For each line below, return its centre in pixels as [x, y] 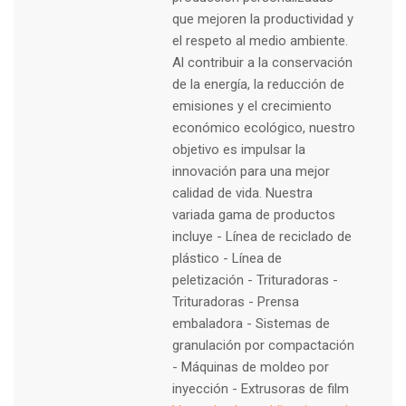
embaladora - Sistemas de [251, 323]
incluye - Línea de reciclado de [262, 236]
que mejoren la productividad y [263, 19]
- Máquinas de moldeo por [251, 367]
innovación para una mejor [251, 171]
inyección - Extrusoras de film [261, 388]
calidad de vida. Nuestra [242, 193]
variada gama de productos [254, 214]
